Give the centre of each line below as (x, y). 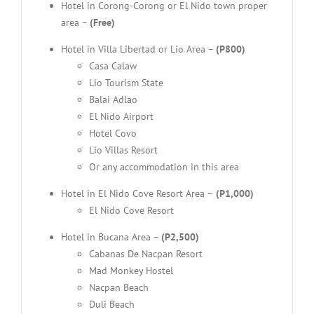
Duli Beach (111, 305)
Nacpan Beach (118, 288)
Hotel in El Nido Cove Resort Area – (137, 194)
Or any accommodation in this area (164, 167)
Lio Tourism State (126, 83)
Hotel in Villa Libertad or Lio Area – (138, 49)
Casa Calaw (112, 66)
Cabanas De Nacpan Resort (145, 254)
